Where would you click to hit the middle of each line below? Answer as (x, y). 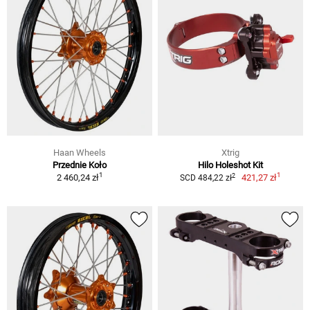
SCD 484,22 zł (206, 178)
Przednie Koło (80, 165)
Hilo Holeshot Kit (230, 165)
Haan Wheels (80, 153)
